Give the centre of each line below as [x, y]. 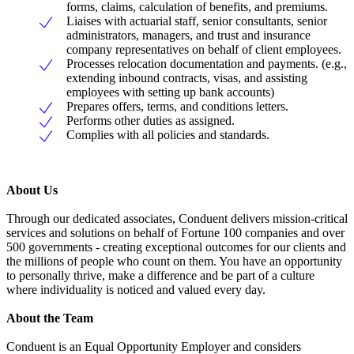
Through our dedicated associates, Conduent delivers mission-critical [177, 219]
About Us [32, 190]
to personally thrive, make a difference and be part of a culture [160, 276]
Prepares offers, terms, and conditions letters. [177, 107]
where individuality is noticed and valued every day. [136, 290]
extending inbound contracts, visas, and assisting [187, 78]
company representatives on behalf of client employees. [204, 50]
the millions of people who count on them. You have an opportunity [174, 262]
